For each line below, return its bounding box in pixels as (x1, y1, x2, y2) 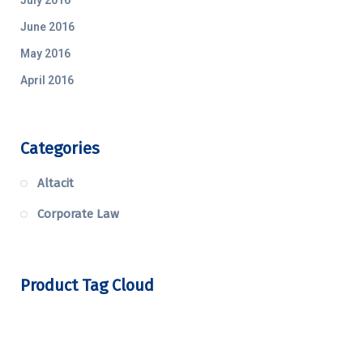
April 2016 (20, 73, 74, 87)
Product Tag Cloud (20, 275, 154, 295)
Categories (20, 138, 100, 158)
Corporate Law (37, 206, 119, 221)
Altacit (37, 175, 74, 190)
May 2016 (20, 46, 70, 60)
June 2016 (20, 19, 75, 33)
